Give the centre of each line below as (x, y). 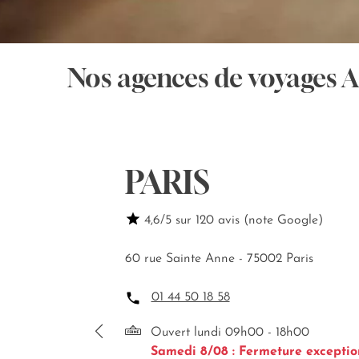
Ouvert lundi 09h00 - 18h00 (230, 333)
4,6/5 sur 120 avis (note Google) (233, 221)
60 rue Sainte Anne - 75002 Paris (219, 259)
